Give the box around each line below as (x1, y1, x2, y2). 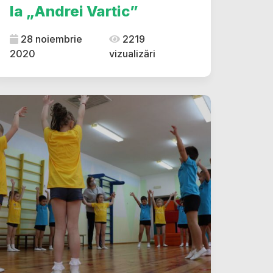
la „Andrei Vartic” (10, 2, 138, 20)
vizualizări (108, 48, 155, 60)
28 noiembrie (18, 33, 82, 45)
